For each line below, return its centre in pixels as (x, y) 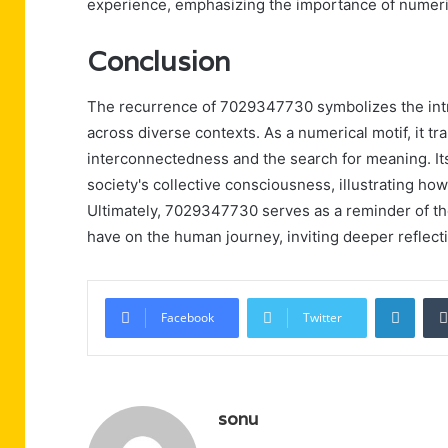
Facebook (187, 317)
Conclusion (158, 62)
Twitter (322, 317)
